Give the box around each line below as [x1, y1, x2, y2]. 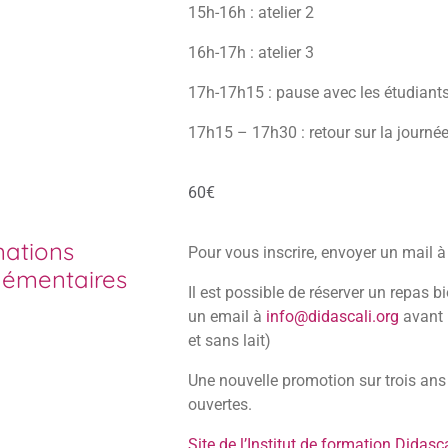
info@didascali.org [265, 307, 399, 327]
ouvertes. [187, 395, 252, 415]
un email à [187, 307, 266, 327]
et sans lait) [187, 331, 271, 351]
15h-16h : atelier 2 [187, 3, 314, 23]
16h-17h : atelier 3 [187, 43, 314, 63]
